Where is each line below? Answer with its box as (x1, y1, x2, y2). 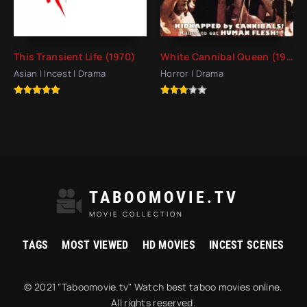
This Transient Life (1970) (14, 49, 136, 63)
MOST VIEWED (62, 238, 129, 251)
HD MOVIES (142, 238, 196, 251)
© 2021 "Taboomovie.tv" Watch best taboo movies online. (24, 280, 283, 293)
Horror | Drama (160, 66, 223, 79)
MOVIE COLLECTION (89, 209, 184, 219)
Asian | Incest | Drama (14, 66, 106, 79)
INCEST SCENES (209, 238, 284, 251)
